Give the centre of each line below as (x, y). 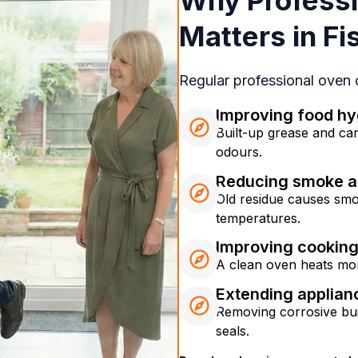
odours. (239, 152)
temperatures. (258, 218)
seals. (232, 330)
